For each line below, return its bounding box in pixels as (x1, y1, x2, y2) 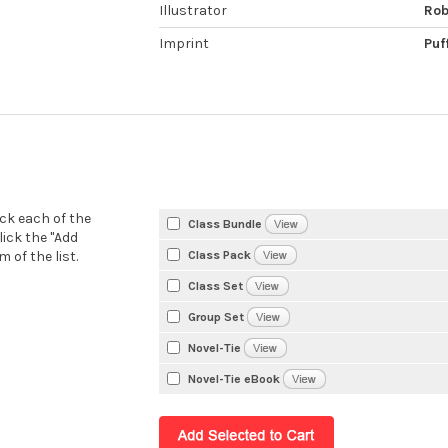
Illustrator (159, 2, 228, 20)
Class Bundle (188, 216, 263, 231)
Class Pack (188, 247, 252, 262)
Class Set (188, 278, 244, 293)
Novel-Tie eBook (188, 371, 281, 386)
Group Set (188, 309, 245, 324)
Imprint (159, 35, 210, 53)
